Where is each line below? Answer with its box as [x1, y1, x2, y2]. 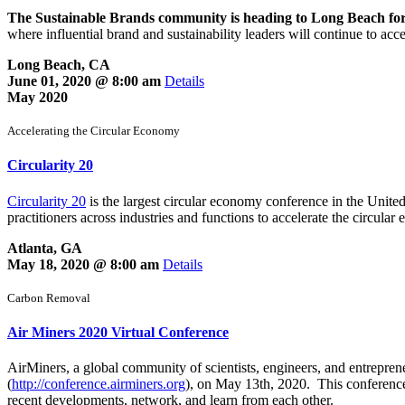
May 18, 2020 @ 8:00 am [7, 256, 163, 272]
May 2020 [7, 89, 68, 105]
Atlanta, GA [7, 240, 82, 256]
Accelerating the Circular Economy [7, 124, 180, 137]
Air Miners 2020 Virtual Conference [7, 324, 229, 340]
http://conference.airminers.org [12, 376, 185, 392]
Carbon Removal [7, 290, 90, 305]
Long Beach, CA [7, 57, 110, 72]
